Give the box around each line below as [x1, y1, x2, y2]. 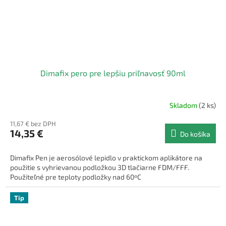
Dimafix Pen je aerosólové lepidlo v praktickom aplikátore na [10, 153, 202, 162]
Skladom [169, 100, 199, 109]
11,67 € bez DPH [10, 120, 56, 128]
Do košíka [180, 130, 210, 139]
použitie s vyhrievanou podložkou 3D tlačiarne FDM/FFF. [10, 163, 189, 172]
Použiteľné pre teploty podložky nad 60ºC [10, 173, 141, 182]
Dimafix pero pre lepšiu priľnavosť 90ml [40, 68, 186, 78]
